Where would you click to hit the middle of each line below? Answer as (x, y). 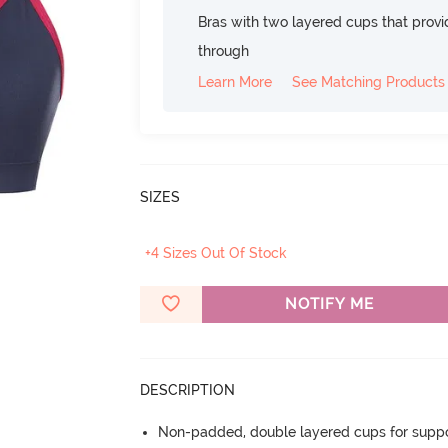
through (224, 50)
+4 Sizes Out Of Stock (216, 252)
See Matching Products (369, 81)
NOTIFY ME (329, 303)
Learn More (235, 81)
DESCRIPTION (188, 389)
